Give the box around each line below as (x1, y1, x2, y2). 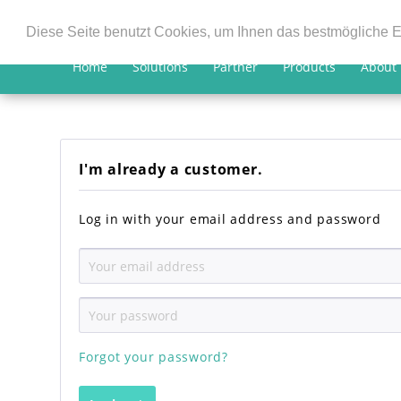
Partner (213, 58, 259, 75)
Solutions (132, 58, 189, 75)
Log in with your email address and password (79, 210, 381, 227)
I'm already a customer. (79, 159, 263, 179)
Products (283, 58, 337, 75)
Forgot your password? (79, 348, 228, 365)
